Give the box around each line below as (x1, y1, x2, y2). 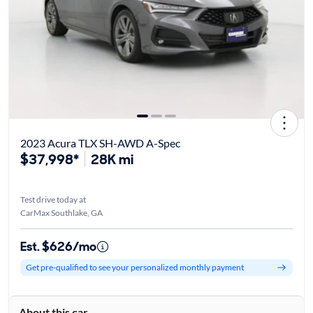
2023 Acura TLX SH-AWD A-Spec (20, 136, 180, 150)
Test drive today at (20, 194, 86, 205)
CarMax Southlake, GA (20, 207, 103, 218)
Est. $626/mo (20, 238, 96, 255)
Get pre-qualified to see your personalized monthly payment (25, 262, 244, 273)
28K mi (90, 150, 133, 168)
